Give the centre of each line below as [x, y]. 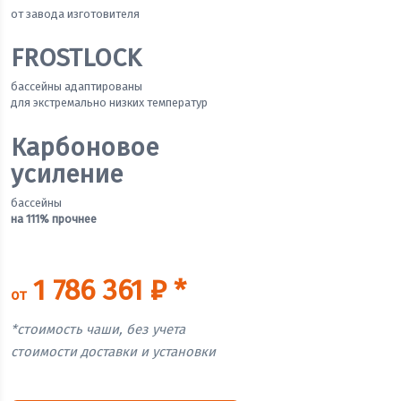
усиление [67, 175]
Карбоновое [85, 148]
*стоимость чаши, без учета [98, 330]
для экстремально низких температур [109, 103]
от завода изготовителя [75, 14]
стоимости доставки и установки [113, 352]
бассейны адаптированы [77, 87]
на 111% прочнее [54, 219]
